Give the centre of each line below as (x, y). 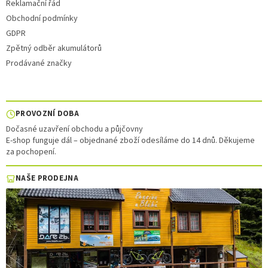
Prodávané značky (39, 64)
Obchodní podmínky (42, 19)
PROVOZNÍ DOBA (47, 114)
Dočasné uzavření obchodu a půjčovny (74, 130)
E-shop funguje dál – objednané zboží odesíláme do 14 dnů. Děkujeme (130, 141)
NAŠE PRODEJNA (47, 179)
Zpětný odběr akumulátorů (54, 49)
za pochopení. (31, 152)
